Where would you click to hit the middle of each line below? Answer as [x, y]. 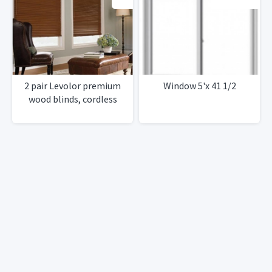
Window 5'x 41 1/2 [199, 86]
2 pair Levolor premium [73, 86]
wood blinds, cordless [73, 99]
